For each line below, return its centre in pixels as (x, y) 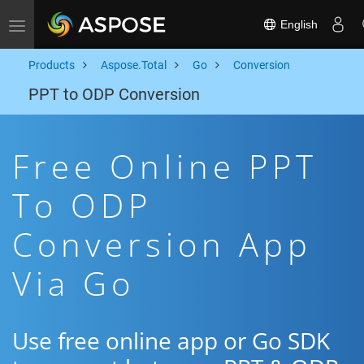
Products (52, 65)
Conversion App (162, 244)
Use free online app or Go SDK (171, 340)
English (297, 24)
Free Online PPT (165, 166)
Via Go (74, 283)
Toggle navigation (61, 24)
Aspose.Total (134, 65)
